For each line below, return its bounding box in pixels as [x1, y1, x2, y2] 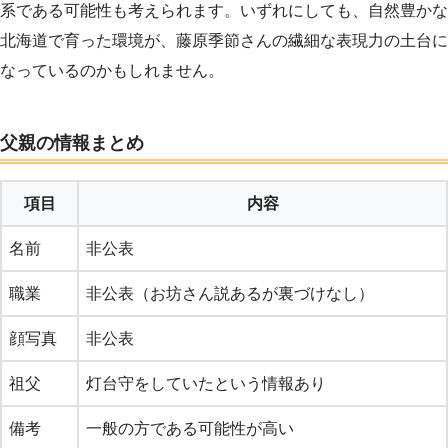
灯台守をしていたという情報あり [86, 374, 326, 392]
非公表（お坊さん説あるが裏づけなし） [86, 284, 374, 302]
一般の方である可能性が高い [86, 419, 294, 437]
